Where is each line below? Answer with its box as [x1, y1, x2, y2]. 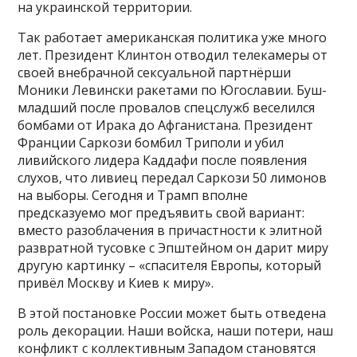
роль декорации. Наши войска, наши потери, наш [18, 322, 334, 340]
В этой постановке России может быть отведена [18, 304, 327, 323]
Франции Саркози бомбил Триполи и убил [18, 134, 284, 152]
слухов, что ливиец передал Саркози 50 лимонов [18, 169, 328, 187]
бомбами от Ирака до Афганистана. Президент [18, 116, 314, 135]
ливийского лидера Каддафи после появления [18, 151, 308, 170]
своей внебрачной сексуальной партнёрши [18, 64, 292, 82]
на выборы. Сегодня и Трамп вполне [18, 186, 249, 205]
